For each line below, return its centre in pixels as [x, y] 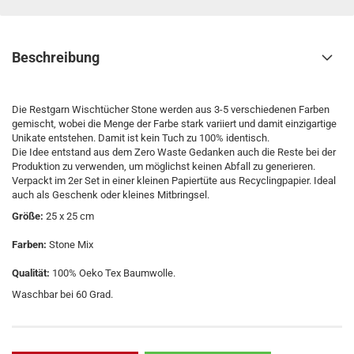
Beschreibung [56, 57]
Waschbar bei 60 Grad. [62, 294]
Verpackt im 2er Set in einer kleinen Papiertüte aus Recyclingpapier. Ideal [174, 181]
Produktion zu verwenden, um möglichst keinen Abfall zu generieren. [164, 166]
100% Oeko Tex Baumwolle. [113, 273]
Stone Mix [70, 245]
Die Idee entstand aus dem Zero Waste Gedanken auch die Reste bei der [174, 152]
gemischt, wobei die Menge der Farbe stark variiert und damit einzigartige [174, 124]
